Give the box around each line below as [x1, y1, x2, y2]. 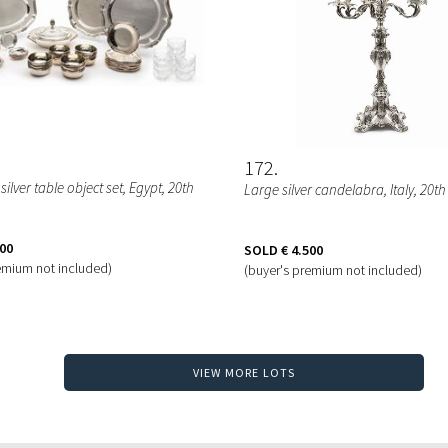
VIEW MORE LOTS [192, 365, 296, 381]
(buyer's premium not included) [244, 260, 422, 279]
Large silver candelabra [244, 179, 384, 199]
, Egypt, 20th [123, 177, 194, 197]
